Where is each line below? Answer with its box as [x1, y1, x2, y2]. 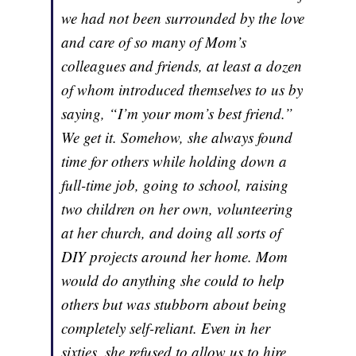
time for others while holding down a [61, 151, 288, 172]
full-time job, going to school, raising [61, 175, 289, 195]
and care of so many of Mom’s [61, 32, 247, 52]
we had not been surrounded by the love [61, 8, 305, 29]
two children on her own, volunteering [61, 199, 294, 219]
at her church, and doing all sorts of [61, 222, 282, 243]
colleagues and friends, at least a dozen [61, 56, 303, 76]
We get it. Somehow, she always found [61, 127, 293, 148]
